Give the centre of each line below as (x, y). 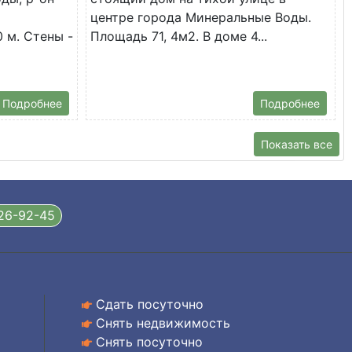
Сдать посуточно (150, 304)
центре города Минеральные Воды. (201, 17)
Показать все (297, 144)
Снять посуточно (149, 341)
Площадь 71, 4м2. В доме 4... (179, 36)
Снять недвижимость (163, 323)
